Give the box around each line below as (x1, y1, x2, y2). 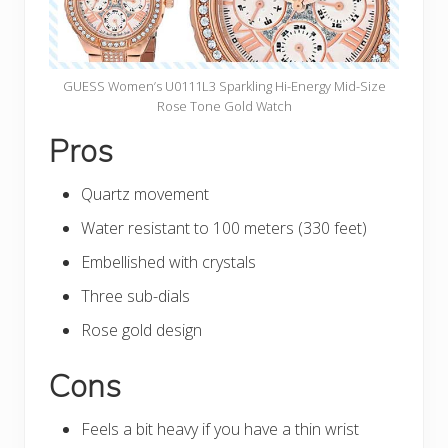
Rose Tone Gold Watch (156, 97, 292, 116)
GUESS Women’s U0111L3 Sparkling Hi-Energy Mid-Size (62, 77, 386, 96)
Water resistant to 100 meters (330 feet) (81, 217, 367, 240)
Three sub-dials (81, 285, 190, 308)
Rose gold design (81, 319, 202, 342)
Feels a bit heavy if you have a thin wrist (81, 418, 359, 441)
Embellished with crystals (81, 251, 256, 274)
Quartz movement (81, 183, 209, 206)
